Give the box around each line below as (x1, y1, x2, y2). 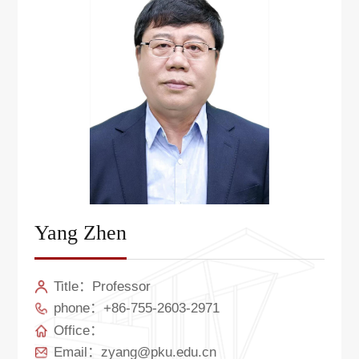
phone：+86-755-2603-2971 (53, 300, 220, 317)
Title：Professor (53, 278, 151, 295)
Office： (53, 321, 103, 338)
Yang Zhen (34, 221, 127, 245)
